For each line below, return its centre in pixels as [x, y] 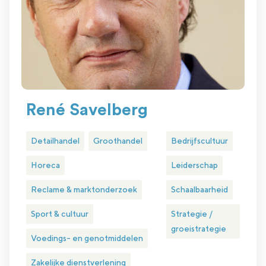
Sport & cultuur [60, 214]
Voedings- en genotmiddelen [87, 238]
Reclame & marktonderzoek [84, 190]
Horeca [45, 165]
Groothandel [118, 141]
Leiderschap [194, 165]
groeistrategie [198, 229]
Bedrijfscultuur [199, 141]
